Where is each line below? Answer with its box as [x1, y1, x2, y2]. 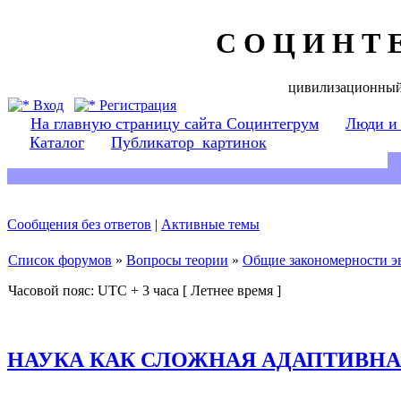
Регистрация [96, 98, 176, 113]
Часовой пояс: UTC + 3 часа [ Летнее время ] [8, 283, 281, 298]
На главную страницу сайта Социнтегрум [30, 115, 319, 132]
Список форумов [8, 252, 112, 268]
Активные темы [161, 217, 260, 232]
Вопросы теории [126, 252, 228, 268]
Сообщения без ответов [7, 217, 151, 232]
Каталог [30, 133, 84, 151]
